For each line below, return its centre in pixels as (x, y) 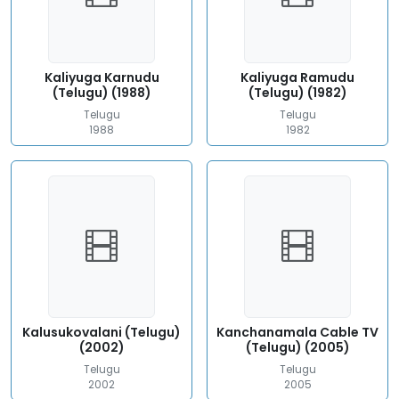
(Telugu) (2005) (297, 347)
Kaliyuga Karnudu (102, 77)
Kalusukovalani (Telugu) (102, 332)
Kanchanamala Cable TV (297, 332)
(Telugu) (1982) (297, 93)
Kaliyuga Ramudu (297, 77)
